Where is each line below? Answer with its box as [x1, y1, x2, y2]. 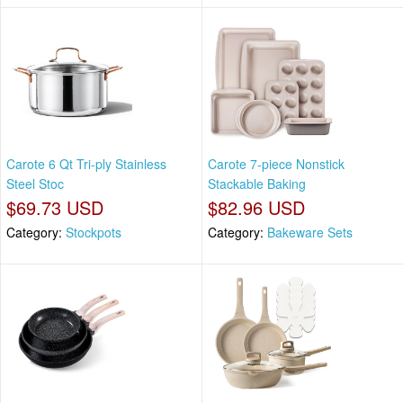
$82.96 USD [208, 194, 305, 221]
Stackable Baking [208, 175, 306, 193]
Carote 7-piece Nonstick [208, 155, 345, 174]
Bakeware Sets [267, 223, 353, 242]
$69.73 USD [6, 194, 103, 221]
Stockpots [66, 223, 121, 242]
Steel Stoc [6, 175, 64, 193]
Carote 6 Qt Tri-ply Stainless [6, 155, 166, 174]
